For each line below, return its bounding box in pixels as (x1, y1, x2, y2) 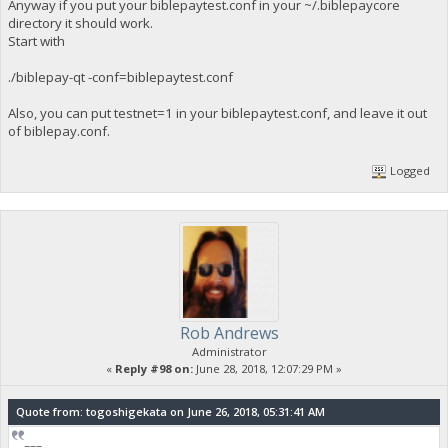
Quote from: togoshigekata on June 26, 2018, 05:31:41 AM (15, 403, 325, 419)
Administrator (191, 343, 267, 359)
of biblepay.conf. (7, 122, 113, 141)
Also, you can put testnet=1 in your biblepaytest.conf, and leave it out (7, 104, 427, 123)
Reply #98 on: (115, 360, 193, 376)
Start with (7, 32, 65, 51)
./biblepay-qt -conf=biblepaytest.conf (7, 68, 233, 87)
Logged (387, 162, 431, 178)
